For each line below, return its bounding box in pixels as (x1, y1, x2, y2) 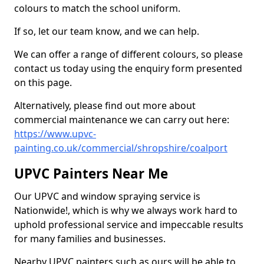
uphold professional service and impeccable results (14, 218, 243, 231)
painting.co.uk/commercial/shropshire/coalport (14, 141, 227, 154)
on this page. (14, 76, 72, 89)
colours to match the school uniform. (14, 2, 180, 15)
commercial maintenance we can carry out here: (14, 113, 229, 126)
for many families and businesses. (14, 232, 168, 245)
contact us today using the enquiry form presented (14, 62, 242, 75)
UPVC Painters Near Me (14, 164, 168, 183)
